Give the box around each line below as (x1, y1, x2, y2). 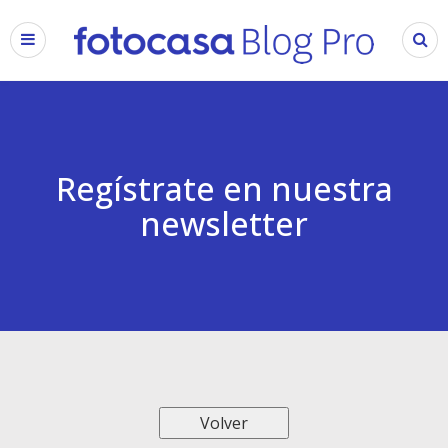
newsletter (140, 202, 308, 245)
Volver (199, 412, 248, 434)
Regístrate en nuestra (55, 167, 393, 210)
